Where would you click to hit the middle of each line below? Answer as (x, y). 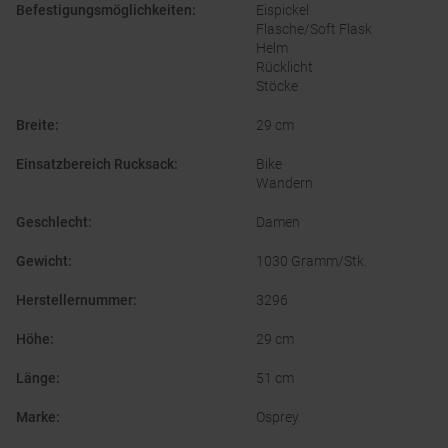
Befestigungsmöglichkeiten (104, 10)
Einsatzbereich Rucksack (95, 164)
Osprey (277, 417)
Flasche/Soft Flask (314, 29)
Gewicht (42, 261)
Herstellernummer (74, 300)
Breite (35, 125)
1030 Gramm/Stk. (311, 261)
